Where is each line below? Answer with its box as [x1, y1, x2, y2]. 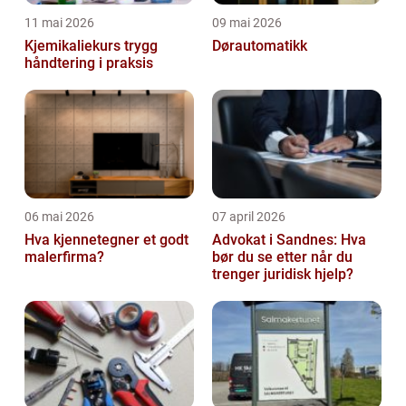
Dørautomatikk [212, 37, 307, 55]
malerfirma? [24, 248, 104, 266]
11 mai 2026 [24, 15, 94, 31]
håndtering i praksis [24, 54, 153, 72]
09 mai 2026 [212, 15, 282, 31]
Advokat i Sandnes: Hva [212, 231, 366, 249]
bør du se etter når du [212, 248, 353, 266]
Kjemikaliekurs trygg [24, 37, 124, 55]
